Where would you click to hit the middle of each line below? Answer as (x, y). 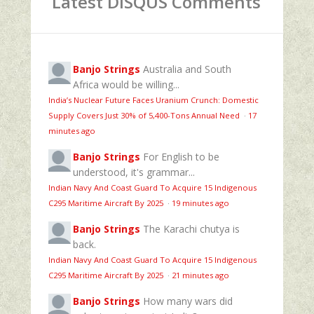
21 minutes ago (200, 275)
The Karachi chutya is (191, 228)
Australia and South (187, 69)
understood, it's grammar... (134, 172)
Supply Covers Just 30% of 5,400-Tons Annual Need (145, 115)
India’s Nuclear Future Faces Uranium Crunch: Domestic (153, 100)
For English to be (181, 156)
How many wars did (188, 301)
